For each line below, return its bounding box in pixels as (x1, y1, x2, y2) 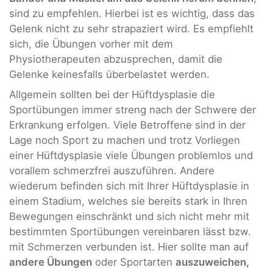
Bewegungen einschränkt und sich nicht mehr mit (9, 210, 249, 223)
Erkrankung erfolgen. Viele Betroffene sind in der (9, 119, 246, 132)
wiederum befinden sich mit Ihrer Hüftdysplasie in (9, 180, 249, 193)
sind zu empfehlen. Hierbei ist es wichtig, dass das (9, 7, 255, 19)
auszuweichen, (175, 256, 249, 269)
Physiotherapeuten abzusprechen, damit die (9, 52, 222, 65)
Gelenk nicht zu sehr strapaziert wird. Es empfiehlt (9, 22, 253, 35)
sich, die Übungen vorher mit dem (9, 37, 173, 50)
